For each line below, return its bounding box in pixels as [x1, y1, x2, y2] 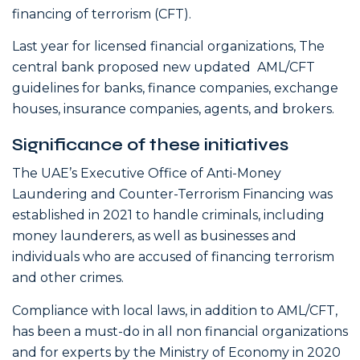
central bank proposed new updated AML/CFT [12, 59, 315, 76]
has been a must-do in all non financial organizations [12, 323, 348, 339]
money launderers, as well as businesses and [12, 228, 297, 244]
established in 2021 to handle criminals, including [12, 207, 325, 223]
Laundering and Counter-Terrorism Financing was [12, 186, 333, 202]
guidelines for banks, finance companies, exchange [12, 80, 338, 96]
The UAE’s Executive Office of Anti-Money [12, 166, 281, 182]
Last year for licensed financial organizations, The [12, 39, 325, 55]
